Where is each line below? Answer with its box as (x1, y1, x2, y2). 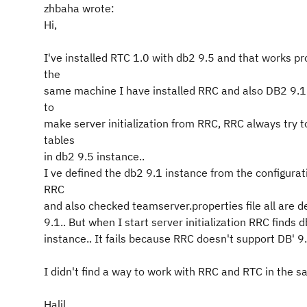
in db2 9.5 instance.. (44, 149, 145, 163)
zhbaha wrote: (44, 1, 114, 15)
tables (44, 133, 75, 147)
